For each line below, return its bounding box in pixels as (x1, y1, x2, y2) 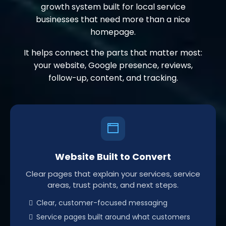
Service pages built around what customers (36, 211, 190, 222)
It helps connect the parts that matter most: (24, 46, 202, 59)
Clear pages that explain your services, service (26, 168, 200, 179)
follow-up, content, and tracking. (48, 72, 178, 84)
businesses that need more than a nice (36, 13, 190, 25)
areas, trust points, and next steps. (47, 179, 179, 190)
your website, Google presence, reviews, (33, 59, 193, 71)
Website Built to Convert (55, 150, 171, 163)
